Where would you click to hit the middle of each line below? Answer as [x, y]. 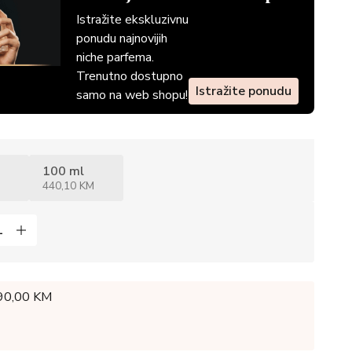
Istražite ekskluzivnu [132, 20]
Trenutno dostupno [129, 76]
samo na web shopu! [132, 95]
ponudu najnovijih [121, 38]
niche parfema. [115, 57]
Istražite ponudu [244, 91]
